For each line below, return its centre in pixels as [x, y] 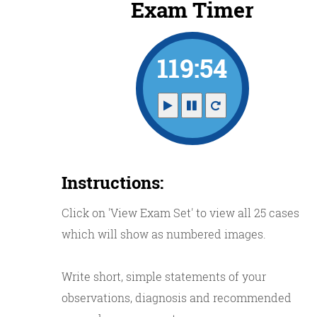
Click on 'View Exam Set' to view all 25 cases [180, 213]
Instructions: [113, 183]
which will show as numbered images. [164, 234]
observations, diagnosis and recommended [177, 298]
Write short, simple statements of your [164, 276]
